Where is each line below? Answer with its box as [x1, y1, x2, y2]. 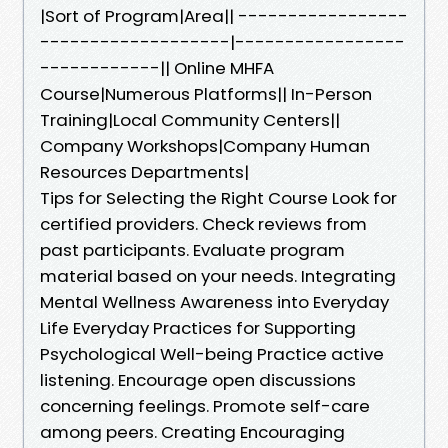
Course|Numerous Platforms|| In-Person [40, 81, 372, 106]
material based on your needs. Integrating [40, 263, 396, 288]
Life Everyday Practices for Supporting [40, 315, 356, 340]
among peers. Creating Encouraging [40, 419, 345, 444]
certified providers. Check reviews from [40, 211, 367, 236]
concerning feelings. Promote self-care [40, 393, 370, 418]
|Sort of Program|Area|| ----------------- [40, 3, 408, 28]
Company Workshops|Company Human [40, 133, 370, 158]
